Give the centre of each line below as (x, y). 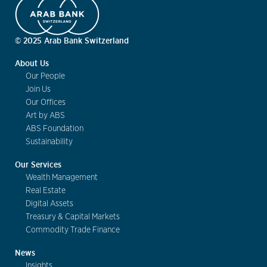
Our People (45, 77)
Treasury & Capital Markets (73, 217)
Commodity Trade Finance (73, 230)
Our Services (38, 165)
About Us (32, 63)
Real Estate (46, 191)
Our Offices (46, 103)
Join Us (38, 90)
